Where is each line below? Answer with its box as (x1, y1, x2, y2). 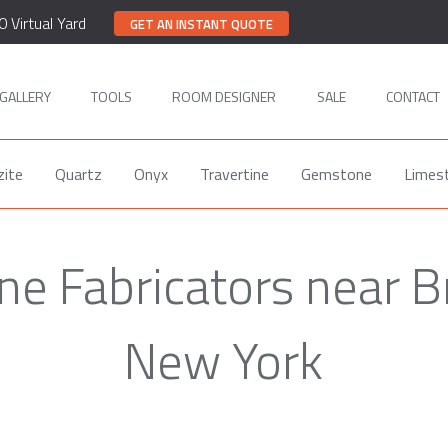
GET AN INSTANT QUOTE (130, 13, 273, 34)
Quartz (54, 162, 102, 186)
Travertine (199, 162, 269, 186)
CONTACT (386, 85, 440, 107)
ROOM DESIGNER (172, 85, 276, 107)
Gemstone (300, 162, 372, 186)
